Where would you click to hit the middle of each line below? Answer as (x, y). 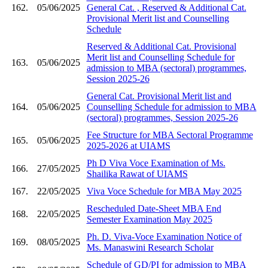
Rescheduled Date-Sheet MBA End (154, 208)
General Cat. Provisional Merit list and (159, 96)
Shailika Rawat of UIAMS (137, 173)
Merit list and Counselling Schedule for (160, 57)
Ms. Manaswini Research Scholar (150, 247)
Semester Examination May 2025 (149, 219)
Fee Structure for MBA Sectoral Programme (170, 135)
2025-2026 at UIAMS (128, 145)
